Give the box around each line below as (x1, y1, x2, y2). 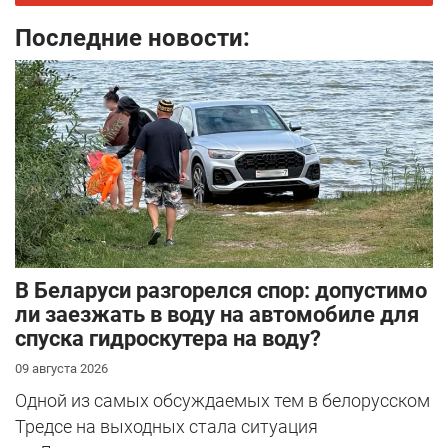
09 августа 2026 (15, 360, 108, 376)
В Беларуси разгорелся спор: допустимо (15, 277, 427, 303)
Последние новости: (15, 23, 250, 52)
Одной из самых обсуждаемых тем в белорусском (15, 389, 430, 411)
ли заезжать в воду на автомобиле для (15, 301, 419, 327)
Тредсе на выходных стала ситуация (15, 415, 318, 437)
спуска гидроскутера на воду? (15, 325, 321, 351)
